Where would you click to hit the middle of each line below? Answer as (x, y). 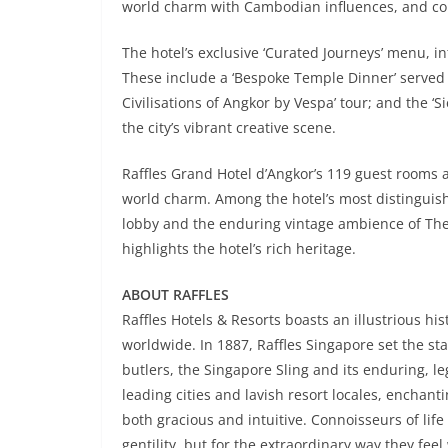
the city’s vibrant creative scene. (229, 128)
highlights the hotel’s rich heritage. (239, 249)
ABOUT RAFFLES (175, 295)
